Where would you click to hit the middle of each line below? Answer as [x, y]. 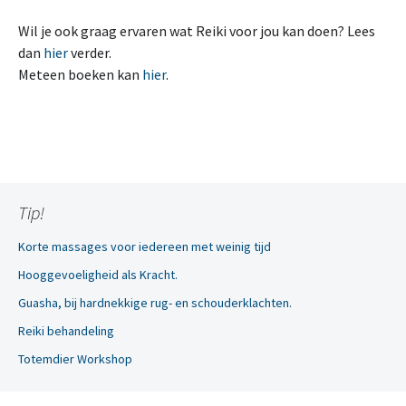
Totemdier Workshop [75, 359]
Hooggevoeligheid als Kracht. [98, 275]
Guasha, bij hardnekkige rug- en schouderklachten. [155, 303]
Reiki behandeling [66, 331]
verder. [90, 53]
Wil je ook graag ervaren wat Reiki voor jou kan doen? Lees [197, 31]
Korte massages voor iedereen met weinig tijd [145, 246]
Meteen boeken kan [80, 74]
